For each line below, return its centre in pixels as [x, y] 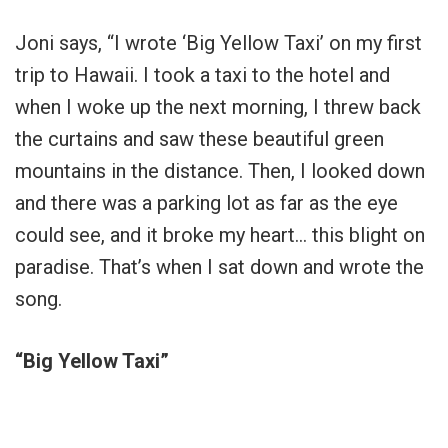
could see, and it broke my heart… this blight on [220, 235]
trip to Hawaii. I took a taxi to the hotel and [202, 75]
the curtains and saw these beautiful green [199, 139]
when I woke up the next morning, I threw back [218, 107]
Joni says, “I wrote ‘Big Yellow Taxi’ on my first [218, 43]
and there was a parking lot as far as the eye [206, 203]
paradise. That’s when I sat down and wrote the [219, 267]
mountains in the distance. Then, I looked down [220, 171]
